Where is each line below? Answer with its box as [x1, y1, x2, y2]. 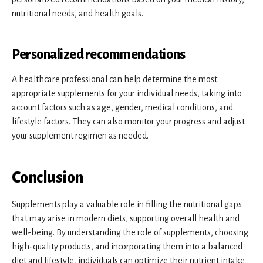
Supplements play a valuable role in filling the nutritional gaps [12, 199, 242, 209]
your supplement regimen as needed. [12, 130, 149, 140]
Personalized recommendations [12, 47, 186, 62]
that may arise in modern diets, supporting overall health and [12, 213, 240, 223]
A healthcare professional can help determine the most [12, 74, 217, 84]
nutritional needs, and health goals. [12, 8, 143, 18]
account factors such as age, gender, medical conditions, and [12, 102, 233, 112]
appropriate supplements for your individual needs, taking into [12, 88, 242, 98]
